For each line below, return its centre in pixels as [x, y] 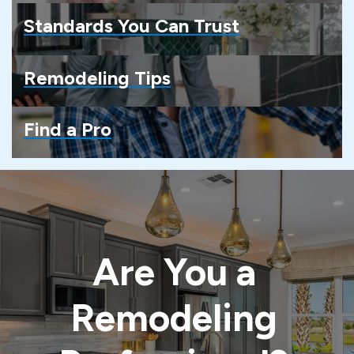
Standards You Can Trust [132, 26]
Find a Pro [68, 129]
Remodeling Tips [97, 77]
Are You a [174, 272]
